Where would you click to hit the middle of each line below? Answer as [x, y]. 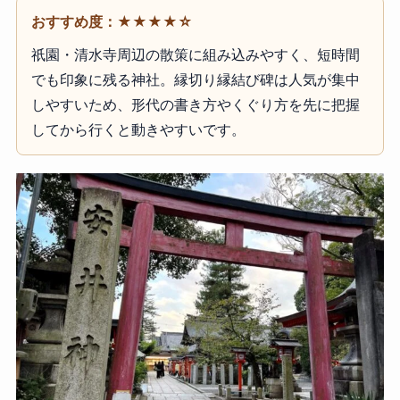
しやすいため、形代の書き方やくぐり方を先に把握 [195, 104]
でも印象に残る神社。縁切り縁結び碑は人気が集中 [195, 79]
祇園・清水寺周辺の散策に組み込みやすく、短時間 [195, 54]
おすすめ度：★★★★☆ [112, 21]
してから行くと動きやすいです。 [138, 129]
